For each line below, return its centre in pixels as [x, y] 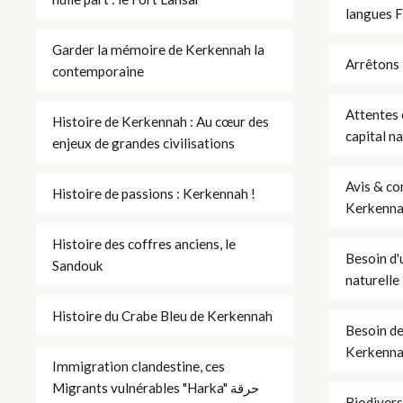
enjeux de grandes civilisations [143, 143]
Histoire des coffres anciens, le [144, 243]
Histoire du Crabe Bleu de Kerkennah [162, 315]
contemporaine [98, 71]
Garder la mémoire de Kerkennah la [158, 49]
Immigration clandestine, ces [139, 366]
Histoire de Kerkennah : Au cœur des [161, 121]
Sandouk [78, 265]
